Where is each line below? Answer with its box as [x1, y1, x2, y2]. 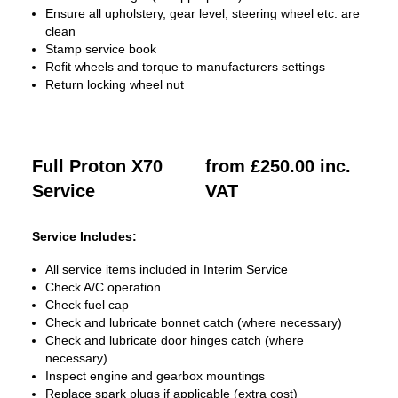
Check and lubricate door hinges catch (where [45, 333, 304, 347]
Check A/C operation [45, 280, 161, 294]
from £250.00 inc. [205, 156, 352, 176]
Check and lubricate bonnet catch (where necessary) [45, 315, 342, 330]
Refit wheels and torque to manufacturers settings [45, 60, 325, 74]
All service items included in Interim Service [45, 262, 288, 276]
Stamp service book [45, 42, 156, 56]
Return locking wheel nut [45, 77, 184, 92]
